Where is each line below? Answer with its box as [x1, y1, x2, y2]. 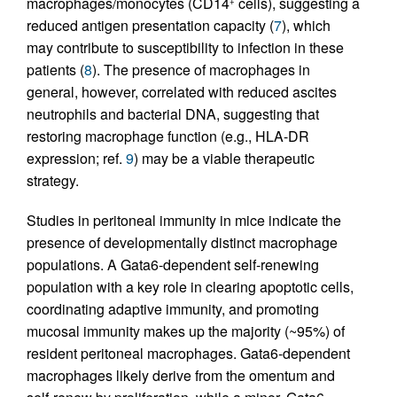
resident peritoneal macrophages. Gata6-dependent [27, 342, 350, 363]
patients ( [27, 58, 84, 80]
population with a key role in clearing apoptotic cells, [27, 276, 354, 297]
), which [282, 14, 331, 35]
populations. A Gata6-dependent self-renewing [27, 253, 319, 275]
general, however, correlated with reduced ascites [27, 81, 337, 102]
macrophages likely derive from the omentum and [27, 364, 335, 385]
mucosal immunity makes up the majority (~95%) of [27, 320, 345, 341]
